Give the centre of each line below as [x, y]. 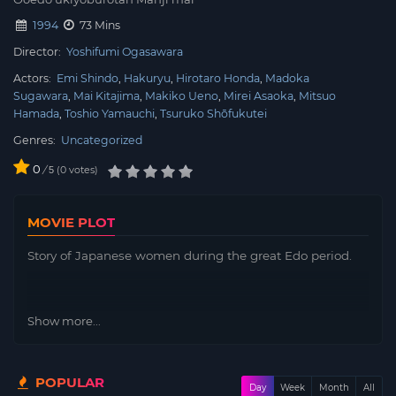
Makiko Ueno [182, 95]
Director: [38, 51]
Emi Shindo [88, 78]
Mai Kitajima [107, 95]
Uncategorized [102, 140]
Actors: [34, 78]
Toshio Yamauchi [110, 113]
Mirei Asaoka [259, 95]
